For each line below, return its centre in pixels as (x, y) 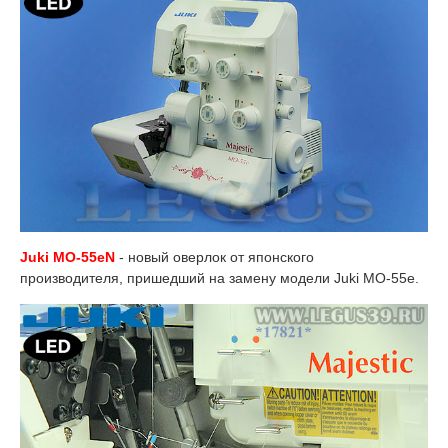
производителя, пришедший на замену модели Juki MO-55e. (219, 277)
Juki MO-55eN (67, 256)
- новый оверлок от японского (214, 256)
